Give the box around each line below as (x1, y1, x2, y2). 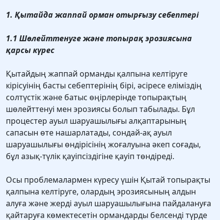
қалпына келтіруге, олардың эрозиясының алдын (6, 186, 196, 197)
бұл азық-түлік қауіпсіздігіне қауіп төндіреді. (6, 151, 174, 162)
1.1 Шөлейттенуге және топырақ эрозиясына (6, 33, 192, 44)
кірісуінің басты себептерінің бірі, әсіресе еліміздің (6, 80, 202, 91)
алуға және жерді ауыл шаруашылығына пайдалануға (6, 198, 211, 209)
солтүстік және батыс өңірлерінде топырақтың (6, 92, 187, 103)
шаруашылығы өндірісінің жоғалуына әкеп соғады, (6, 139, 201, 150)
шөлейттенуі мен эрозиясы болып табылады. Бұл (6, 104, 195, 115)
